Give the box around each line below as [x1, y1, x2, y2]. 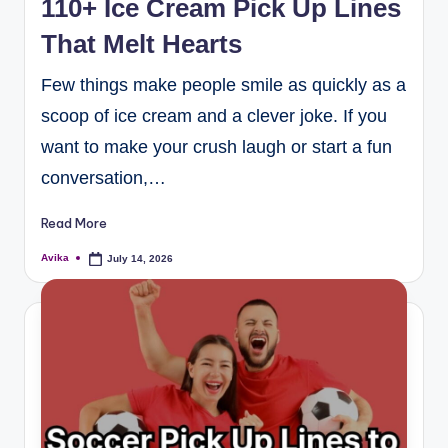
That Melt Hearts [41, 28, 242, 59]
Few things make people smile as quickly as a [41, 74, 406, 95]
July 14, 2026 [107, 252, 174, 264]
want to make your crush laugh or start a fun [41, 136, 392, 157]
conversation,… [41, 167, 166, 188]
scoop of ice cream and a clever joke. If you [41, 105, 387, 126]
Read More [41, 214, 107, 231]
